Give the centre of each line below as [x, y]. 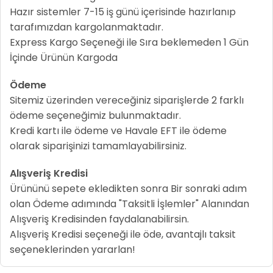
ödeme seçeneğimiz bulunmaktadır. [96, 115]
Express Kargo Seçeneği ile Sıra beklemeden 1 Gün [129, 42]
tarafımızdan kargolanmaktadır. [87, 27]
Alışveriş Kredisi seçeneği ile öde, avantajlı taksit [123, 234]
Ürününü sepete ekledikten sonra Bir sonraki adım [129, 189]
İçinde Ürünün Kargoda [64, 58]
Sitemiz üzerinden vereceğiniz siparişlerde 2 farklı [127, 100]
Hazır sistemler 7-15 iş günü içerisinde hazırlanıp [123, 12]
